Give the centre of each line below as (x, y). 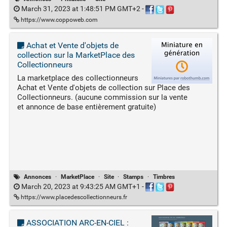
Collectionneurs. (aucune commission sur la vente (102, 97)
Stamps (134, 177)
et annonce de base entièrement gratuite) (86, 107)
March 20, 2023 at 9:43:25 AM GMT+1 (81, 186)
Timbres (164, 177)
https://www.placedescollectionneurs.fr (73, 197)
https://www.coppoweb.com (58, 20)
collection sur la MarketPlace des (76, 55)
